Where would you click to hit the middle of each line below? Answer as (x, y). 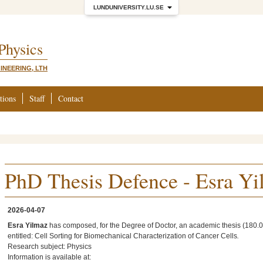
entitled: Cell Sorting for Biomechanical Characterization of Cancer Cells (122, 236)
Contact (71, 98)
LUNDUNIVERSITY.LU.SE (129, 7)
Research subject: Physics (50, 247)
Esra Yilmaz (28, 225)
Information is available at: (49, 257)
